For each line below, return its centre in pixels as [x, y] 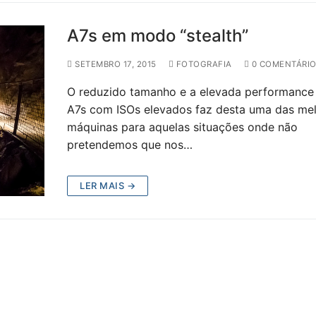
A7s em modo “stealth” [158, 36]
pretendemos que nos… [130, 145]
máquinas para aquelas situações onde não [183, 127]
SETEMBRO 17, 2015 [116, 65]
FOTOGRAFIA [203, 65]
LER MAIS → [108, 186]
